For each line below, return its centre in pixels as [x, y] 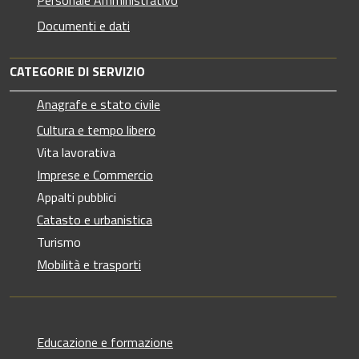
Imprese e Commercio [95, 174]
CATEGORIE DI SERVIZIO [77, 71]
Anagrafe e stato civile [99, 104]
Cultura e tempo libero [96, 129]
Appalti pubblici [77, 197]
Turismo [59, 242]
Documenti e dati [83, 25]
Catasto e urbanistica [95, 219]
